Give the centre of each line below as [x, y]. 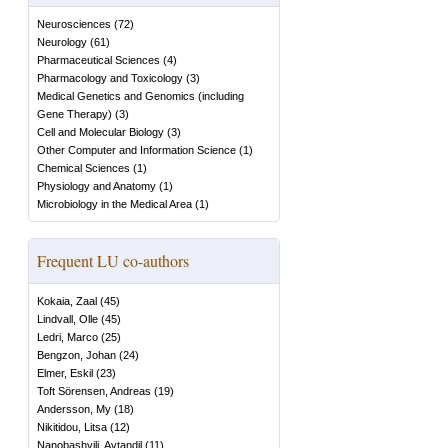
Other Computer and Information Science [136, 150]
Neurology [62, 42]
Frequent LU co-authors [113, 260]
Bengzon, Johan [76, 355]
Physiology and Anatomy [96, 186]
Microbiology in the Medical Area [114, 204]
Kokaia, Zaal [67, 301]
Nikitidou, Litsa [72, 427]
